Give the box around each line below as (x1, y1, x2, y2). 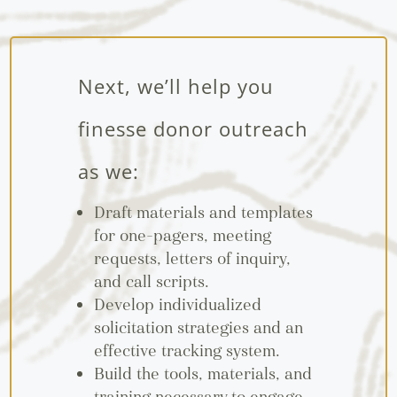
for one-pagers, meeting (93, 225, 271, 247)
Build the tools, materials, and (93, 363, 312, 385)
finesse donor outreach (77, 115, 308, 143)
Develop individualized (93, 294, 261, 316)
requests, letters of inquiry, (93, 248, 291, 270)
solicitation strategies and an (93, 317, 303, 339)
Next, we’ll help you (77, 73, 274, 100)
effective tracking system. (93, 340, 280, 362)
